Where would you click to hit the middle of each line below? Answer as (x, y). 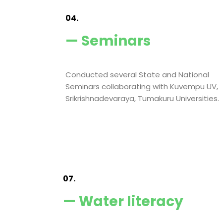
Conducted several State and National (137, 75)
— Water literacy (123, 201)
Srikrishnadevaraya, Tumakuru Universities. (142, 98)
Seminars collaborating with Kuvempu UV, (142, 86)
